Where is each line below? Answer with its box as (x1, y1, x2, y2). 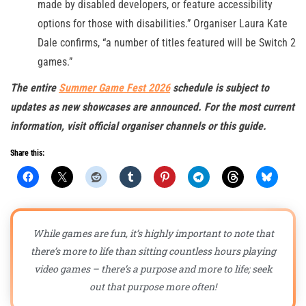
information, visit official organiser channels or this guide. (10, 120, 266, 133)
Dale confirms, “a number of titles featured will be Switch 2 (38, 36, 296, 50)
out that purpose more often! (89, 280, 217, 294)
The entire (10, 81, 59, 95)
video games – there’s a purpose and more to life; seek (33, 262, 273, 276)
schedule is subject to (170, 81, 269, 95)
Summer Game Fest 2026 (59, 81, 170, 95)
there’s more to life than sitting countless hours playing (30, 245, 276, 258)
